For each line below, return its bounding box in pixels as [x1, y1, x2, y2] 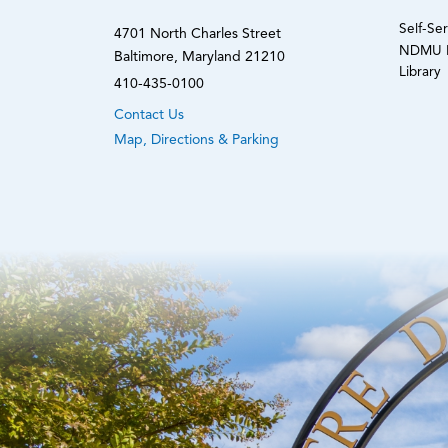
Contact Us [114, 107, 184, 122]
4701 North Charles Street [114, 26, 281, 41]
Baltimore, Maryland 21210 [114, 49, 285, 64]
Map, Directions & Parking [114, 132, 279, 147]
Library [399, 66, 441, 80]
